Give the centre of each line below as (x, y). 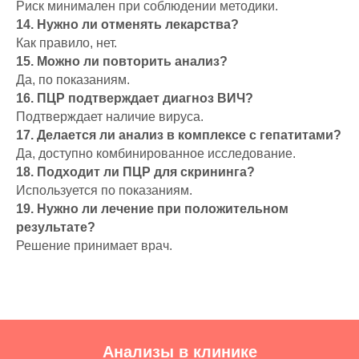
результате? (56, 227)
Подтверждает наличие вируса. (110, 117)
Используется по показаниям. (104, 190)
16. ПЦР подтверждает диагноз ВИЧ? (135, 98)
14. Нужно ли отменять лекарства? (127, 24)
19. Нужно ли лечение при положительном (152, 209)
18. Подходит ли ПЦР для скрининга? (135, 172)
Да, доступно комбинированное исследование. (156, 153)
